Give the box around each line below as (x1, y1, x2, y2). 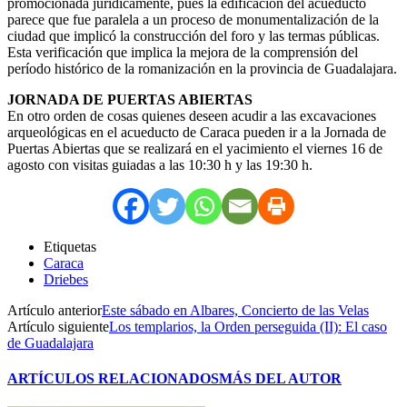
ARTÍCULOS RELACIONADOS (7, 371, 219, 387)
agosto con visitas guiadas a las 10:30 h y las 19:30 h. (7, 156, 313, 173)
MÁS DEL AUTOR (219, 371, 342, 387)
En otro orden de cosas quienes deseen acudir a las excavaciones (7, 107, 376, 124)
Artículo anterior (7, 302, 102, 318)
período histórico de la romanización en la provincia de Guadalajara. (7, 60, 397, 76)
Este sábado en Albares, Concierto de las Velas (102, 302, 369, 318)
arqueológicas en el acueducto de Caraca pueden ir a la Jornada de (7, 124, 386, 140)
